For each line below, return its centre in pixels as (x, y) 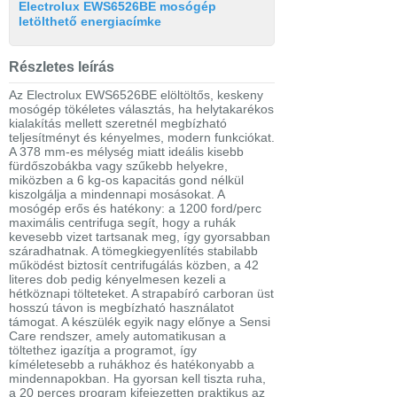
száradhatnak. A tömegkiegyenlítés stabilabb (133, 251)
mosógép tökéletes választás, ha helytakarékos (141, 109)
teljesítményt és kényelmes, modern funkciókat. (142, 138)
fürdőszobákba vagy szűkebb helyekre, (118, 166)
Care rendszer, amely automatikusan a (117, 336)
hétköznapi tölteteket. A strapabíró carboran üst (141, 294)
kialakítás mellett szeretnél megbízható (118, 124)
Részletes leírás (62, 67)
